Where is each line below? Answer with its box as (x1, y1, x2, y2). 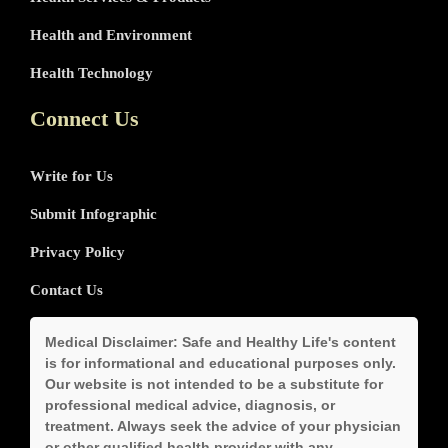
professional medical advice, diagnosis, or (45, 397, 335, 413)
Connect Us (30, 105, 139, 131)
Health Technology (30, 65, 153, 82)
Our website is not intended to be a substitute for (45, 376, 383, 392)
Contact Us (30, 281, 103, 298)
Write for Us (30, 167, 113, 184)
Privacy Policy (30, 243, 125, 260)
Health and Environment (30, 27, 192, 44)
